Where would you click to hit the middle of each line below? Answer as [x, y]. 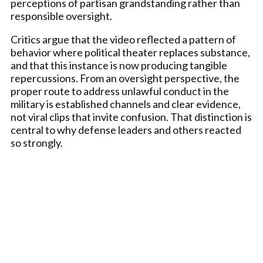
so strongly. [37, 143]
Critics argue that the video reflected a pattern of [123, 39]
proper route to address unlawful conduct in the [120, 91]
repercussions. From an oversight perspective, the [125, 78]
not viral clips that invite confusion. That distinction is [131, 117]
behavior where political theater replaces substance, [130, 52]
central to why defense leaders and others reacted [126, 130]
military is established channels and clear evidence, [126, 104]
